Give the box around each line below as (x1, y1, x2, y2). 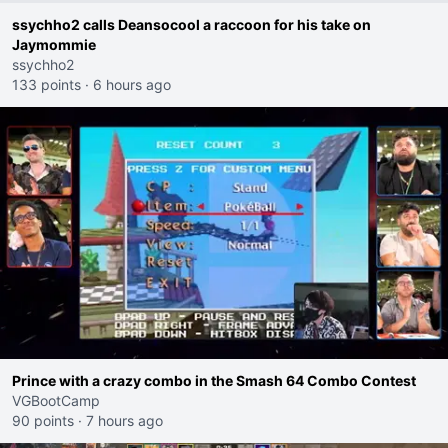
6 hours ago (93, 76, 171, 93)
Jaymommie (12, 36, 96, 53)
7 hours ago (86, 412, 163, 429)
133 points (12, 76, 81, 93)
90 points (12, 412, 74, 429)
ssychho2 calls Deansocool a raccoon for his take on (12, 16, 371, 33)
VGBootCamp (12, 392, 100, 409)
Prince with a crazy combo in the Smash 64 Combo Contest (12, 372, 416, 389)
